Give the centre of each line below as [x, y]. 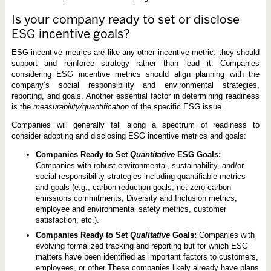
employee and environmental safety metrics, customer [131, 209]
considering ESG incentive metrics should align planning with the [135, 74]
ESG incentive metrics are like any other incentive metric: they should [135, 52]
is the [22, 107]
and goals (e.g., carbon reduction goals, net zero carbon [133, 188]
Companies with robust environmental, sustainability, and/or [139, 166]
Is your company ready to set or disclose [125, 19]
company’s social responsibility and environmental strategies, [135, 85]
